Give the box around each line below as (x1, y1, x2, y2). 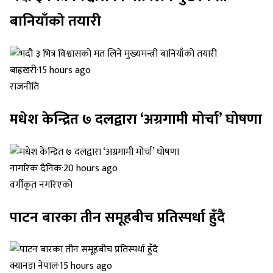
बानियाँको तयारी (10, 9, 101, 34)
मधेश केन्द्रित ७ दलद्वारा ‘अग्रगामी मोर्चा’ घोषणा (10, 107, 262, 132)
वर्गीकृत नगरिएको (10, 176, 73, 193)
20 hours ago (63, 160, 118, 177)
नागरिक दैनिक (10, 160, 62, 177)
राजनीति (10, 78, 39, 95)
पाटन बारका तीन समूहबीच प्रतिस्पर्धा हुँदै (10, 205, 225, 230)
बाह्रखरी (10, 62, 37, 79)
